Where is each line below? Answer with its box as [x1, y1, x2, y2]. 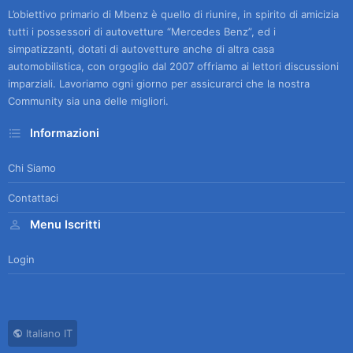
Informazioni [30, 126, 99, 141]
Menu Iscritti [30, 217, 101, 232]
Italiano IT [23, 327, 72, 340]
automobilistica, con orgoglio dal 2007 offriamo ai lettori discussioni [8, 60, 339, 73]
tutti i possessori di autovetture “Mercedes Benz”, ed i [8, 25, 276, 39]
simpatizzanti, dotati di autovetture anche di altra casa [8, 43, 274, 56]
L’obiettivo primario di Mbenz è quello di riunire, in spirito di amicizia [8, 8, 339, 21]
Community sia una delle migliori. [8, 95, 169, 108]
